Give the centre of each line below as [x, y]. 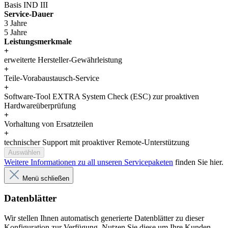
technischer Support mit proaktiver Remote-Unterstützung [97, 142]
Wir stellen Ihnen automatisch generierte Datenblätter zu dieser [104, 218]
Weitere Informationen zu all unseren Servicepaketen [89, 162]
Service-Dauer [29, 14]
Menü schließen [46, 178]
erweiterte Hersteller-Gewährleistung [63, 60]
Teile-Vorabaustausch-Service [52, 78]
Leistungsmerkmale [38, 41]
